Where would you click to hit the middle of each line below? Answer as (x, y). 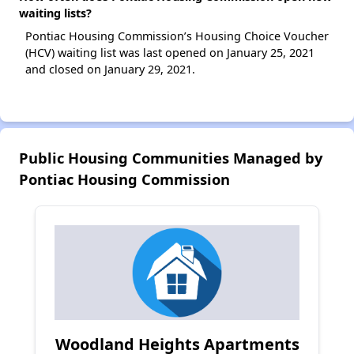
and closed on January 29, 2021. (110, 70)
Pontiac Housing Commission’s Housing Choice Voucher (177, 36)
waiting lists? (55, 13)
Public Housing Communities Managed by (171, 158)
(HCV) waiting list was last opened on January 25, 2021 (170, 53)
